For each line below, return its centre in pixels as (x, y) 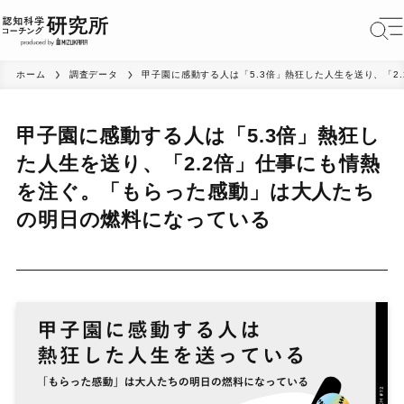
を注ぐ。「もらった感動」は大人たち (196, 192)
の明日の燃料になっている (143, 220)
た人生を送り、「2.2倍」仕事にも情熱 (198, 164)
